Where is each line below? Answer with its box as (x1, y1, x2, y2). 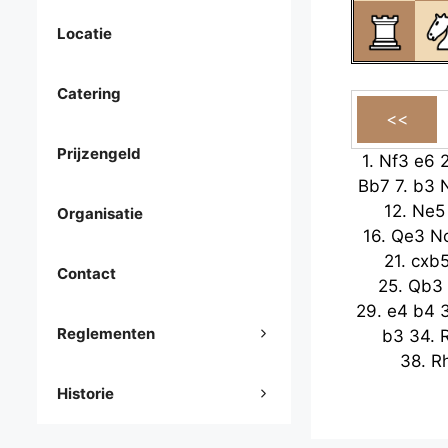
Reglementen (57, 324, 155, 344)
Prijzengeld (57, 144, 141, 164)
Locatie (57, 24, 112, 44)
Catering (57, 84, 121, 104)
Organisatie (57, 204, 143, 224)
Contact (57, 264, 116, 284)
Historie (57, 384, 114, 404)
